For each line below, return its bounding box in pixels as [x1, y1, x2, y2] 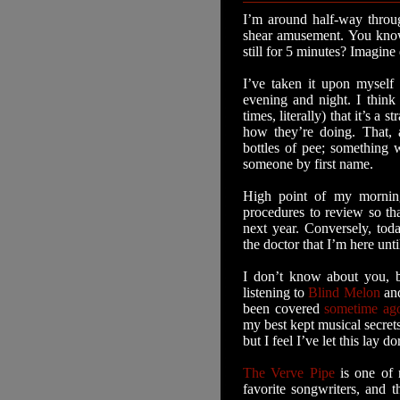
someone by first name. [243, 156, 373, 171]
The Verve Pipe [243, 365, 335, 380]
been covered [243, 301, 325, 316]
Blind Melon [308, 285, 380, 300]
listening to [243, 285, 309, 300]
